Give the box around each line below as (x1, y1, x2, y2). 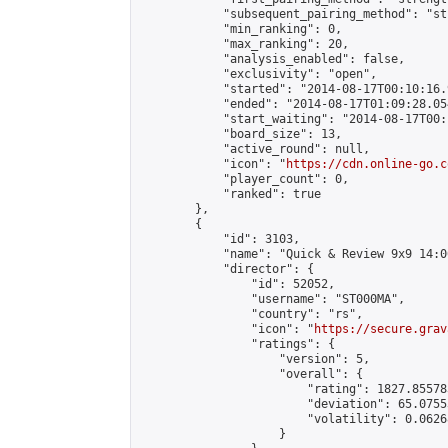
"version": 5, (139, 352, 370, 366)
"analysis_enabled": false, (139, 52, 405, 66)
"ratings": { (139, 337, 335, 351)
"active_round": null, (139, 142, 370, 156)
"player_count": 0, (139, 172, 349, 186)
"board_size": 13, (139, 127, 342, 141)
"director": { (139, 262, 314, 276)
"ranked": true (139, 187, 321, 201)
